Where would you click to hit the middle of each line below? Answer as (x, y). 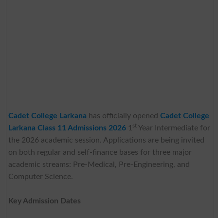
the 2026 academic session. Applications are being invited (106, 140)
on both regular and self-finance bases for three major (100, 152)
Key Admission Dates (44, 201)
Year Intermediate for (173, 128)
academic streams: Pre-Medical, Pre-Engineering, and (99, 164)
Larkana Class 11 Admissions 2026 (67, 128)
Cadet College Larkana (47, 116)
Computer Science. (40, 176)
